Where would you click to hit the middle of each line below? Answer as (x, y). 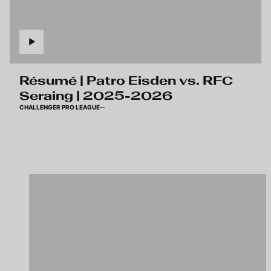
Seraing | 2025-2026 (96, 96)
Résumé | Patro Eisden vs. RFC (126, 81)
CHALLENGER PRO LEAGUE (60, 107)
